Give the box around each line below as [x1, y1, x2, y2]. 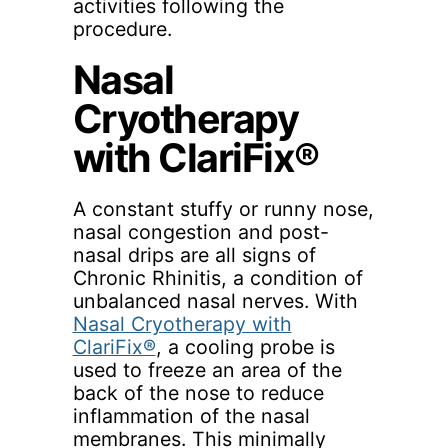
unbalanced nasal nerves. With [72, 288, 358, 313]
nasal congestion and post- [72, 219, 329, 244]
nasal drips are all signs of [72, 242, 316, 267]
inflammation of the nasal [72, 403, 310, 428]
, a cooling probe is [155, 334, 335, 359]
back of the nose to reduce [72, 380, 324, 405]
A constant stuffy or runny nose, [72, 196, 374, 221]
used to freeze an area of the [72, 357, 342, 382]
